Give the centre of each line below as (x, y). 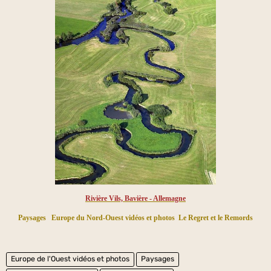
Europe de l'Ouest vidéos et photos (70, 259)
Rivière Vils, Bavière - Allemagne (135, 198)
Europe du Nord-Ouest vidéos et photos (113, 217)
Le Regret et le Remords (216, 217)
